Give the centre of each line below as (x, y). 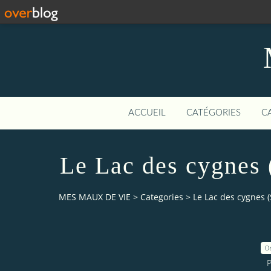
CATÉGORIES (214, 113)
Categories (162, 197)
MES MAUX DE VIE (95, 197)
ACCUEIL (147, 113)
